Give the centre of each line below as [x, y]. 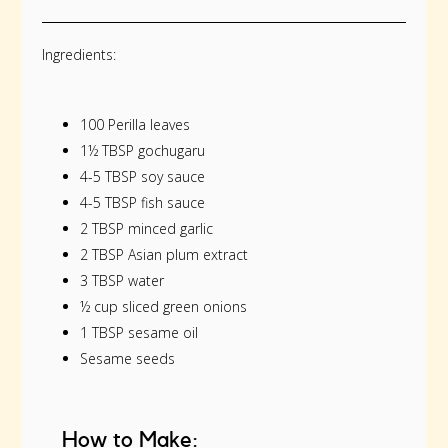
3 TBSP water [122, 280]
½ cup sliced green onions [164, 306]
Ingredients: [79, 54]
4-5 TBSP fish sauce [143, 202]
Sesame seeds [128, 358]
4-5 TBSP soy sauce [143, 176]
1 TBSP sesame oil [139, 332]
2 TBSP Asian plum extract [164, 254]
